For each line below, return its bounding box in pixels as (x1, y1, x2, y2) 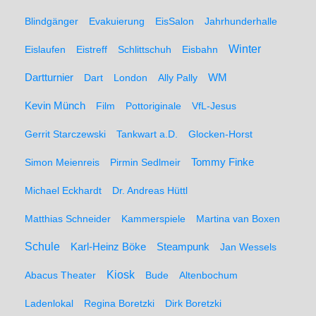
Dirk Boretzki (165, 298, 221, 309)
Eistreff (76, 44, 107, 55)
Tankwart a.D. (116, 128, 178, 140)
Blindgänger (25, 16, 78, 27)
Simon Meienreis (25, 157, 99, 168)
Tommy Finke (191, 157, 254, 168)
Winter (229, 43, 261, 55)
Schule (25, 241, 60, 253)
